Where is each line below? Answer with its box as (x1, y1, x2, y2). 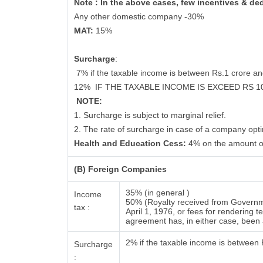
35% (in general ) (126, 188, 190, 197)
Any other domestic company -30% (74, 12, 204, 21)
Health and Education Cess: (74, 139, 189, 148)
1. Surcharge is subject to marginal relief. (74, 110, 227, 120)
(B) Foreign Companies (74, 164, 167, 174)
